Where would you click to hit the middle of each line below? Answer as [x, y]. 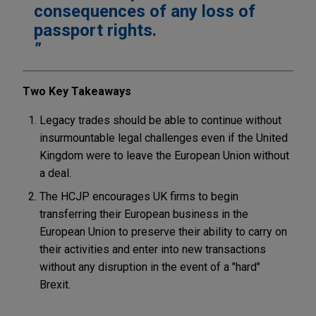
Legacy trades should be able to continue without [160, 120]
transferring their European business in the [144, 214]
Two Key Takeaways [77, 91]
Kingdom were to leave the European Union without [164, 155]
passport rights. [95, 30]
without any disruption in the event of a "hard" [150, 267]
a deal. [55, 173]
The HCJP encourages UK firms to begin [139, 196]
